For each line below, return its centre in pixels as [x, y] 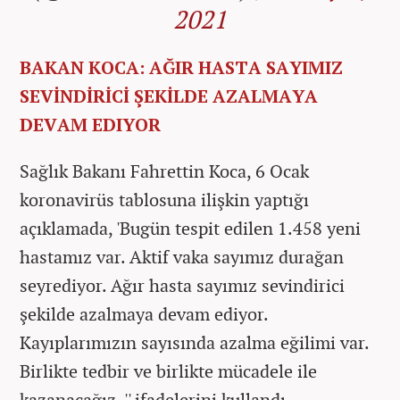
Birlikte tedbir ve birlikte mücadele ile [168, 371]
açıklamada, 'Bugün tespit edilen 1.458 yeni [190, 228]
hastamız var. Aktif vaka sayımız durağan [182, 256]
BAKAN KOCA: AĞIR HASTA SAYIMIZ [181, 67]
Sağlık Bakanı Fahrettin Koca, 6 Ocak [164, 171]
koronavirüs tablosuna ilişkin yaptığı [164, 199]
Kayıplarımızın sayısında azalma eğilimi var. [194, 342]
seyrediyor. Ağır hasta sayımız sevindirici [182, 285]
